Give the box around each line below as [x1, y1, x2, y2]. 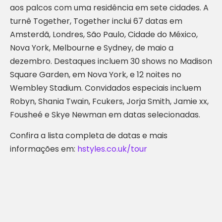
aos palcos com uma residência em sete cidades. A [10, 2, 209, 13]
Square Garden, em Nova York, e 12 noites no [10, 69, 181, 80]
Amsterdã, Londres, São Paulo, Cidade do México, [10, 29, 198, 40]
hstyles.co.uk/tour [77, 143, 147, 155]
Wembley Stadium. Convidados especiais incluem [10, 82, 201, 94]
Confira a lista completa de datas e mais [10, 130, 167, 141]
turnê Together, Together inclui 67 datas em [10, 15, 182, 27]
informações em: [10, 143, 77, 155]
